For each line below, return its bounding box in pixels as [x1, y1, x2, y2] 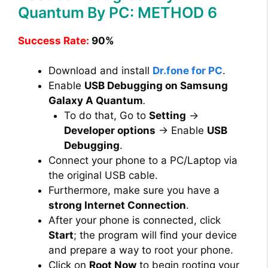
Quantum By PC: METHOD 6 [18, 3, 217, 22]
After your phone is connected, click [48, 214, 221, 227]
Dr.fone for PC [153, 65, 223, 77]
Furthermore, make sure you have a [48, 184, 220, 197]
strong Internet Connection [48, 199, 186, 212]
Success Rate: [18, 34, 89, 47]
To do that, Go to [63, 109, 149, 122]
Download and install [48, 65, 153, 77]
